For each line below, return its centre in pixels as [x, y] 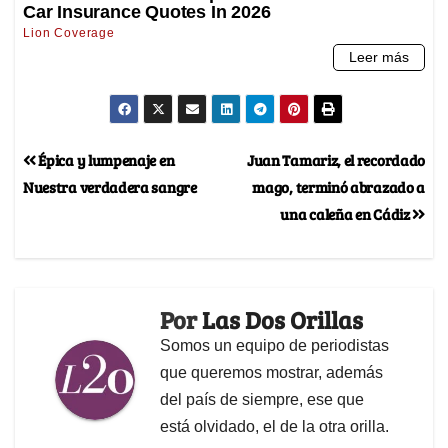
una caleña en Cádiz [346, 213]
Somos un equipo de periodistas [274, 345]
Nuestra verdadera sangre [110, 186]
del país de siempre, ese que [262, 399]
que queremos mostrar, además [271, 372]
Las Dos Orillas [282, 319]
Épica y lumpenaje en [105, 159]
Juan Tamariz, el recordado [335, 159]
